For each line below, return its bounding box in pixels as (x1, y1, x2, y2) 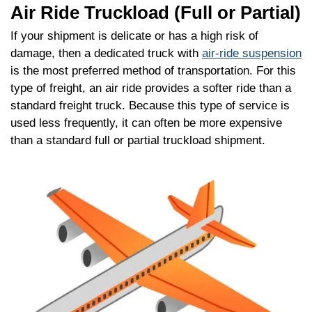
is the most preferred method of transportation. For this (10, 64, 296, 78)
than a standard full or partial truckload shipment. (10, 134, 265, 148)
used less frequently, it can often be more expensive (10, 116, 282, 130)
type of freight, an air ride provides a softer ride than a (10, 81, 291, 95)
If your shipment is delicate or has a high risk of (10, 29, 258, 43)
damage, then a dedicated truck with (10, 47, 202, 61)
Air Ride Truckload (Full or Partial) (10, 2, 301, 24)
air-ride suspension (202, 47, 302, 61)
